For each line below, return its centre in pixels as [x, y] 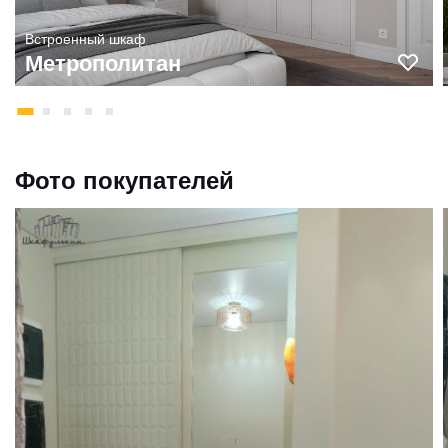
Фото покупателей [124, 178]
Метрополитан [103, 61]
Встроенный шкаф [85, 37]
